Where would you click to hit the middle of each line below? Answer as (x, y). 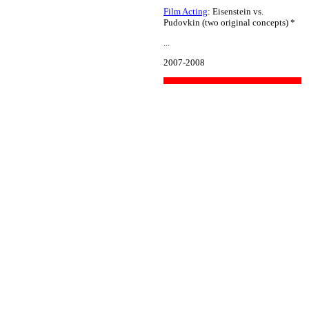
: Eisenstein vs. (236, 11)
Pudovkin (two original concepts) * (229, 22)
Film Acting (186, 11)
